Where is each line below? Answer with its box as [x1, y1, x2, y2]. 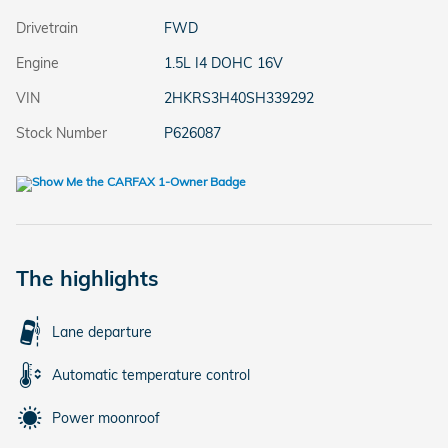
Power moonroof [52, 409, 160, 428]
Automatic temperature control [52, 366, 250, 385]
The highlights [16, 265, 159, 292]
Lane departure [52, 323, 152, 342]
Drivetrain [16, 19, 78, 38]
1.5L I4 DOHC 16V [163, 54, 283, 73]
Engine [16, 54, 59, 73]
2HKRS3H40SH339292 [163, 89, 314, 108]
